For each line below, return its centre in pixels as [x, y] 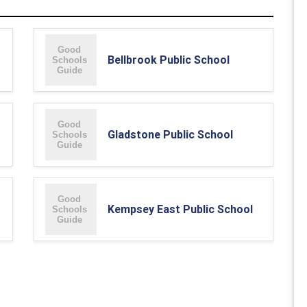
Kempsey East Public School [180, 209]
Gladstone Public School [170, 134]
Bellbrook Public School [169, 60]
